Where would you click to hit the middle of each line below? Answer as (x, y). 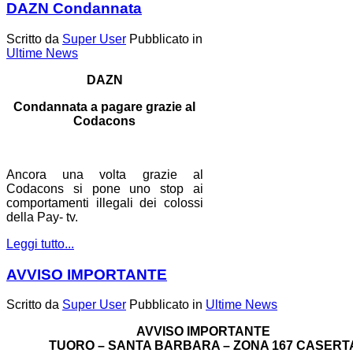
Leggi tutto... (40, 243)
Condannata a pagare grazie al (105, 106)
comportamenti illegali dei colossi (105, 203)
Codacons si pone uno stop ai (105, 188)
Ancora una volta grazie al (105, 174)
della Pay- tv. (42, 217)
